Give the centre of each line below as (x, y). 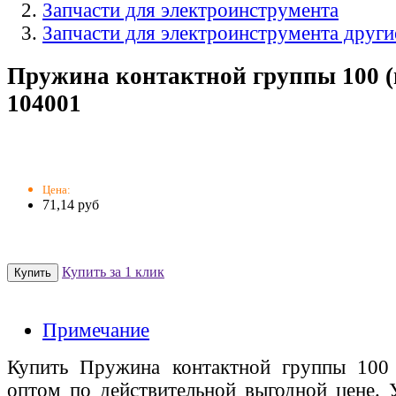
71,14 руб (71, 205)
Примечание (96, 331)
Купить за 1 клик (113, 272)
